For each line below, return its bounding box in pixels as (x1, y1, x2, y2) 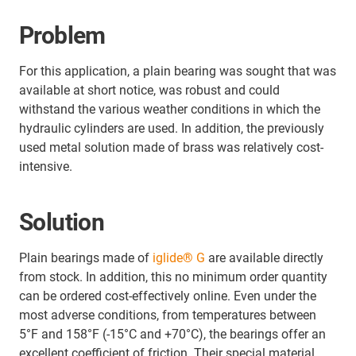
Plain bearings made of (19, 250, 153, 265)
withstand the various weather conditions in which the (19, 101, 320, 117)
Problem (19, 21, 106, 49)
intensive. (19, 158, 72, 174)
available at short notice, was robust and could (19, 82, 280, 98)
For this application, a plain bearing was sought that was (19, 63, 336, 79)
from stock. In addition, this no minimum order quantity (19, 269, 327, 284)
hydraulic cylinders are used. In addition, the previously (19, 120, 324, 136)
